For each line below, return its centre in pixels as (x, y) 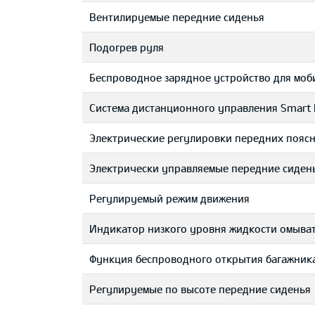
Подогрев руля (127, 47)
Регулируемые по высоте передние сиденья (200, 289)
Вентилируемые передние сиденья (177, 17)
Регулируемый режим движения (169, 198)
